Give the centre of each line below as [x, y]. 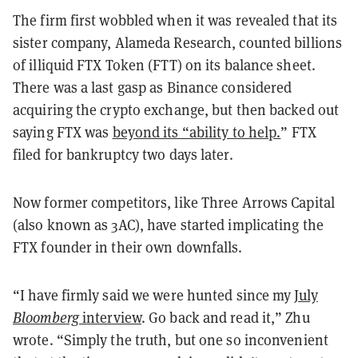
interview [110, 317]
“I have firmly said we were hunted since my [154, 295]
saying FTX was [63, 132]
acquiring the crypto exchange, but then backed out [176, 109]
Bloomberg [46, 317]
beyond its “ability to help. [197, 132]
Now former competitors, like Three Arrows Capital [174, 202]
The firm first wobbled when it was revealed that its [175, 20]
